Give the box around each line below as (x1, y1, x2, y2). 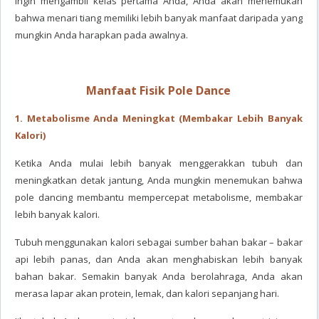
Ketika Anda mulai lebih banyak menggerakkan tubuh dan (15, 157, 303, 169)
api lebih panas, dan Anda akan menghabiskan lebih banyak (15, 253, 303, 266)
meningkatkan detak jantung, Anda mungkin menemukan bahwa (15, 174, 303, 187)
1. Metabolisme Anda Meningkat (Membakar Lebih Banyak (15, 112, 303, 125)
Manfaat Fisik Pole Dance (86, 83, 231, 98)
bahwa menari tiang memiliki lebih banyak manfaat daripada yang (15, 11, 303, 24)
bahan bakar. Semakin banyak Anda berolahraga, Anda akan (15, 270, 303, 283)
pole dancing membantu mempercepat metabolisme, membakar (15, 191, 303, 204)
